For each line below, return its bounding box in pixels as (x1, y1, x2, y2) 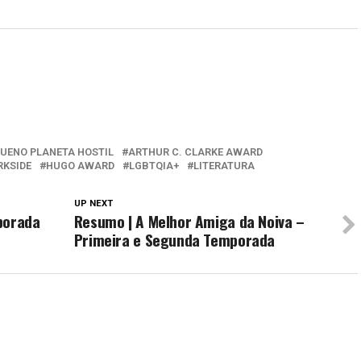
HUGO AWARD (46, 160, 114, 172)
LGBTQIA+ (129, 160, 179, 172)
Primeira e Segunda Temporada (73, 228, 276, 252)
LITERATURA (193, 160, 255, 172)
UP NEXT (73, 198, 113, 210)
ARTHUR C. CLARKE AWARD (128, 146, 263, 159)
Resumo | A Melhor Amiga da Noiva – (73, 210, 305, 234)
